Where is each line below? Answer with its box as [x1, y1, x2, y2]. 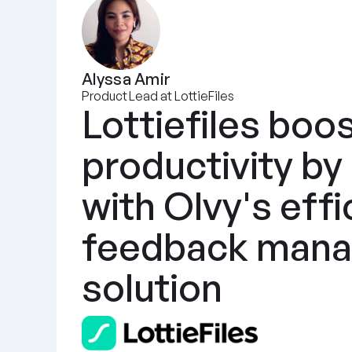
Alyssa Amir [82, 69, 171, 89]
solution [82, 264, 222, 311]
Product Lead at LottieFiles [82, 88, 234, 104]
